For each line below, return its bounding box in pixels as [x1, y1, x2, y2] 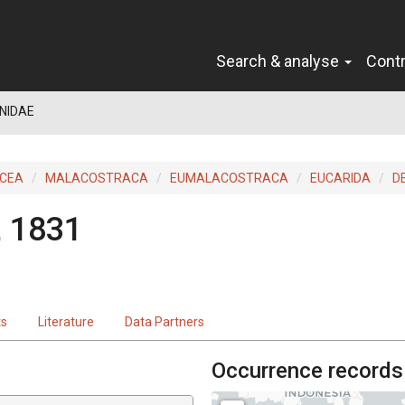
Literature [38, 314, 94, 329]
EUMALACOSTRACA [170, 170, 288, 185]
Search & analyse [216, 51, 343, 71]
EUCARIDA [310, 170, 371, 185]
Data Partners [125, 314, 204, 329]
